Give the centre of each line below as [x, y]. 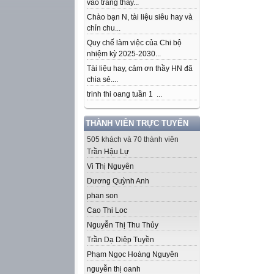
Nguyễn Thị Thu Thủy [123, 225]
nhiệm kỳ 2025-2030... [124, 54]
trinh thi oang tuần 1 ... [124, 94]
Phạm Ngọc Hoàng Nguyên [133, 254]
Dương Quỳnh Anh [118, 181]
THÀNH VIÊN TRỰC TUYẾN [137, 123]
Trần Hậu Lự [108, 152]
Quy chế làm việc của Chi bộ [134, 43]
